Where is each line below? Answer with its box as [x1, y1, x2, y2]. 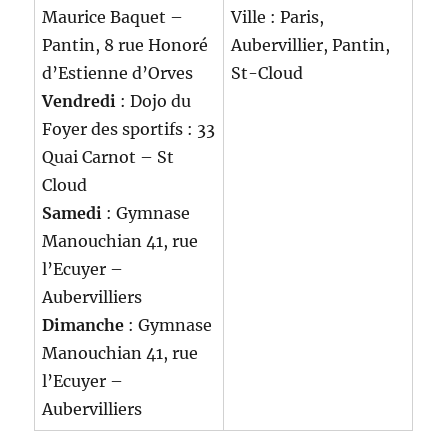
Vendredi [42, 91, 121, 112]
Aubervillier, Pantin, [231, 35, 391, 56]
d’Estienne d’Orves [42, 63, 194, 84]
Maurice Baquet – [42, 7, 184, 28]
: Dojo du [120, 91, 192, 112]
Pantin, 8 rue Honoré [42, 35, 209, 56]
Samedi [42, 203, 107, 224]
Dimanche [42, 315, 129, 336]
